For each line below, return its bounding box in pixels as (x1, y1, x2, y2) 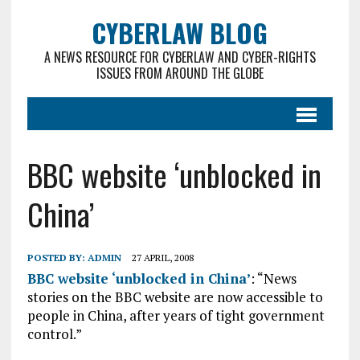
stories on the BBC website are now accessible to (27, 288, 323, 306)
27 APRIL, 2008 (131, 252, 194, 264)
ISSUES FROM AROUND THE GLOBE (96, 63, 264, 83)
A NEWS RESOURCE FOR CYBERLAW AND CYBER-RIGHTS (43, 47, 316, 67)
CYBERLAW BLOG (92, 14, 268, 51)
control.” (27, 325, 82, 343)
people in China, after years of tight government (27, 306, 325, 325)
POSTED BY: (27, 252, 88, 264)
